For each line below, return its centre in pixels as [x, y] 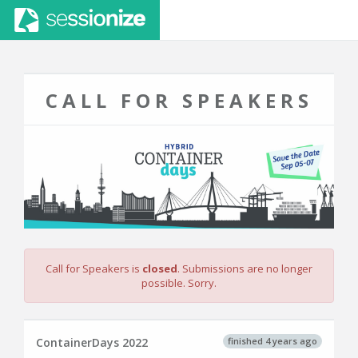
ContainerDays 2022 [92, 343]
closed [160, 269]
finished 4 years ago [272, 340]
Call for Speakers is [94, 269]
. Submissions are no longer [245, 269]
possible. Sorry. [179, 283]
